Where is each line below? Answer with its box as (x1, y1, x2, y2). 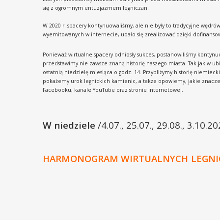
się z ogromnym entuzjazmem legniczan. (43, 4, 149, 11)
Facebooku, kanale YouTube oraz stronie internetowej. (43, 86, 183, 93)
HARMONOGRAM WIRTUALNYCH (43, 152, 188, 165)
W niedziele (43, 119, 98, 131)
